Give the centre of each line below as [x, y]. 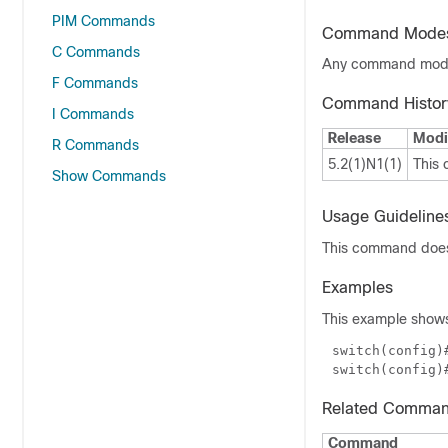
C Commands [96, 52]
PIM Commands [103, 21]
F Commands [95, 83]
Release [354, 138]
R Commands [95, 145]
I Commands [93, 114]
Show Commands [109, 176]
